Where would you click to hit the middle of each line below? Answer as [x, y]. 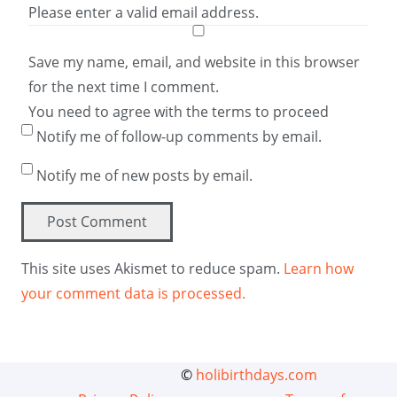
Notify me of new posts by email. [144, 175]
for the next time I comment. [124, 87]
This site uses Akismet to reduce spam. [152, 268]
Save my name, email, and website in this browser [194, 62]
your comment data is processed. [133, 293]
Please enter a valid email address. [144, 12]
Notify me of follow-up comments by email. [179, 136]
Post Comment [97, 221]
